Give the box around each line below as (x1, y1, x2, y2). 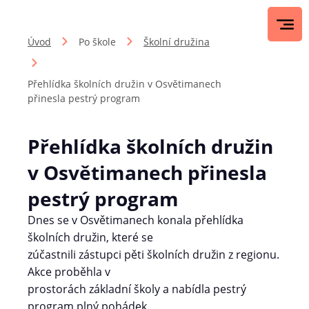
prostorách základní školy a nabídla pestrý (28, 281, 246, 297)
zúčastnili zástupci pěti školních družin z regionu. (28, 247, 279, 262)
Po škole (79, 35, 116, 48)
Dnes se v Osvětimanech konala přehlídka (28, 212, 243, 228)
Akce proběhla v (28, 264, 110, 279)
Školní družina (143, 35, 210, 48)
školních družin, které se (28, 230, 153, 245)
